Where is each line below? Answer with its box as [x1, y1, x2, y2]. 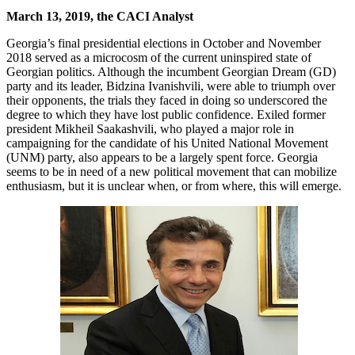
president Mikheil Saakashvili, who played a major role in [6, 121, 294, 136]
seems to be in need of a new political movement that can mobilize [6, 164, 337, 178]
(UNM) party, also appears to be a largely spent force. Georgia [6, 150, 318, 164]
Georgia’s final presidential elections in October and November [6, 36, 321, 50]
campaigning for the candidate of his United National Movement [6, 136, 328, 150]
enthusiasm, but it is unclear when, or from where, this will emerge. [6, 178, 342, 193]
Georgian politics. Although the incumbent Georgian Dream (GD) [6, 64, 336, 78]
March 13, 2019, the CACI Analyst [6, 9, 193, 23]
